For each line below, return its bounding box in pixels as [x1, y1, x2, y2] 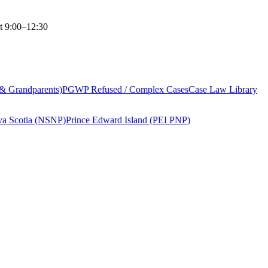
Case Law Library [188, 84, 257, 95]
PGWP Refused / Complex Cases [62, 84, 188, 95]
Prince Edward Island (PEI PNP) [66, 115, 190, 125]
